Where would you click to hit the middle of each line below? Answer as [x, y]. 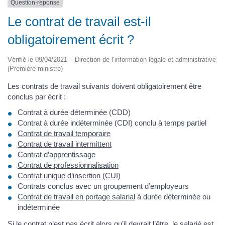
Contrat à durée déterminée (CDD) [74, 113]
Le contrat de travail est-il [79, 21]
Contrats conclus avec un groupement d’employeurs [103, 186]
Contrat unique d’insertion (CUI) [69, 176]
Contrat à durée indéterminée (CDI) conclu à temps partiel [112, 123]
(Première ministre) [35, 68]
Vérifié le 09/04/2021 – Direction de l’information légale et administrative [112, 59]
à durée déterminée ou [173, 197]
